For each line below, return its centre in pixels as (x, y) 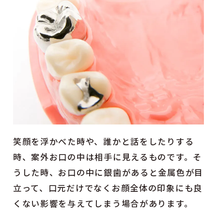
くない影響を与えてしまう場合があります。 (103, 203)
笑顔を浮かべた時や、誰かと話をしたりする (103, 141)
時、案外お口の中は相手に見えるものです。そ (108, 156)
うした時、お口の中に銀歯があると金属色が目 (108, 172)
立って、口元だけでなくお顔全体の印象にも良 (108, 187)
